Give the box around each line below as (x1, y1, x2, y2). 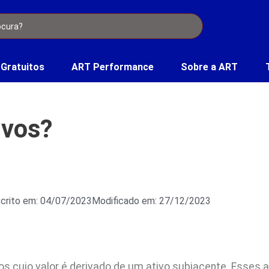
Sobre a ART (181, 61, 238, 73)
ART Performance (71, 61, 154, 73)
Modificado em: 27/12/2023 (91, 195, 211, 207)
